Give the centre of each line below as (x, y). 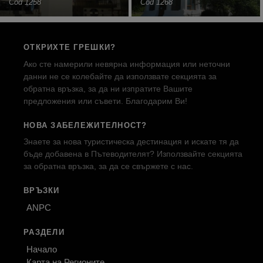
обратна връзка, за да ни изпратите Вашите (108, 88)
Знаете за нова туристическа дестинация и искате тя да (131, 142)
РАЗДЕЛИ (44, 232)
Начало (42, 249)
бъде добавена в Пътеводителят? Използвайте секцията (133, 154)
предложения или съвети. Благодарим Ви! (105, 101)
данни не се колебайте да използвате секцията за (120, 76)
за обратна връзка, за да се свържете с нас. (108, 166)
